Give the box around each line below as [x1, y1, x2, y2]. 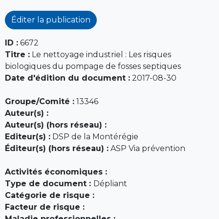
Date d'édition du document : [5, 73, 130, 83]
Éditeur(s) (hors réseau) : [5, 143, 109, 153]
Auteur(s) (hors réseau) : [5, 120, 107, 130]
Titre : [5, 49, 30, 59]
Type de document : [5, 178, 93, 188]
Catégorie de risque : [5, 190, 94, 200]
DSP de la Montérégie [50, 131, 138, 141]
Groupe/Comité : [5, 96, 74, 106]
